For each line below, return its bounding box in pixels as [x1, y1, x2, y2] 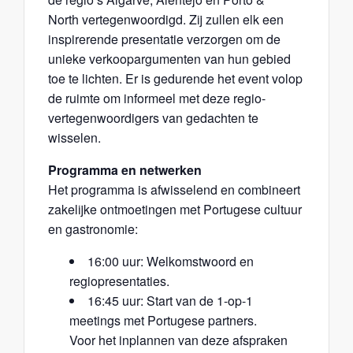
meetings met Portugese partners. [69, 310, 257, 329]
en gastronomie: [48, 219, 138, 238]
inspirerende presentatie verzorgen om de [48, 29, 281, 48]
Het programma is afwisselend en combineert [48, 180, 300, 199]
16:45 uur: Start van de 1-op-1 [87, 291, 253, 310]
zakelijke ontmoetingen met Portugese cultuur [48, 199, 302, 218]
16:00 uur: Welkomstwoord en [87, 251, 254, 270]
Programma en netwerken [48, 160, 202, 179]
